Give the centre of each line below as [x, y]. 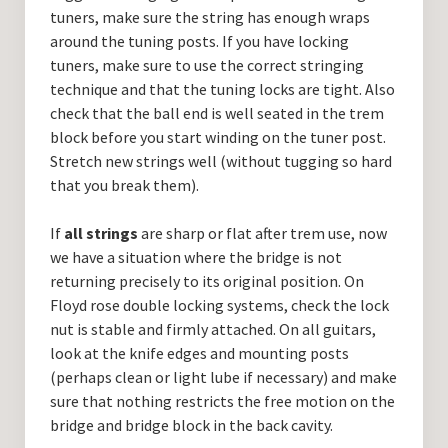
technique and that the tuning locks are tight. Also [222, 89]
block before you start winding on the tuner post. [217, 137]
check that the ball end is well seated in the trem [216, 113]
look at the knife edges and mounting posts [199, 353]
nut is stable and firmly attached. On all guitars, [212, 329]
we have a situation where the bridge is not [195, 257]
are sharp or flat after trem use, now [262, 233]
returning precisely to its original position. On [206, 281]
